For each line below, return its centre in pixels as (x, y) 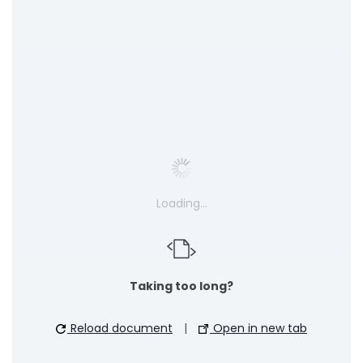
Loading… (181, 204)
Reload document (120, 328)
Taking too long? (181, 286)
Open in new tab (258, 328)
